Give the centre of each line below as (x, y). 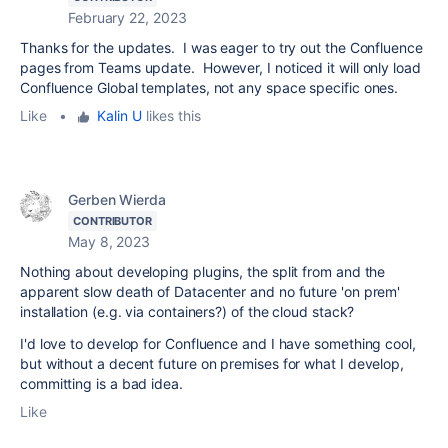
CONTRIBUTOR (113, 221)
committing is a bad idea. (101, 384)
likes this (171, 116)
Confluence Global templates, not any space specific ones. (209, 88)
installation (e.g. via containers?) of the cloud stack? (189, 312)
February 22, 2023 (127, 18)
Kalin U (119, 116)
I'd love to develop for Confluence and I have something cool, (218, 344)
